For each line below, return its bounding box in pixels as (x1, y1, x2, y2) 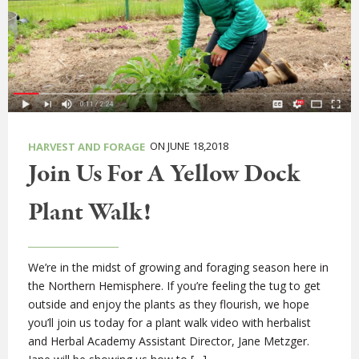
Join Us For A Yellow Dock (28, 157, 301, 193)
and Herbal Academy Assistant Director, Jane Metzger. (28, 333, 309, 349)
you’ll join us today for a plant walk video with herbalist (28, 315, 311, 331)
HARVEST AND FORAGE (28, 139, 145, 155)
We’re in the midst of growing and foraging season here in (28, 260, 329, 276)
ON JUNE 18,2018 (145, 139, 228, 154)
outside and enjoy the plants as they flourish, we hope (28, 296, 309, 313)
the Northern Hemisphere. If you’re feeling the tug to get (28, 278, 321, 294)
